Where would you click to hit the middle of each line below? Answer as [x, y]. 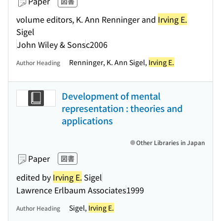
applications [87, 120]
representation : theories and [122, 108]
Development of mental [111, 96]
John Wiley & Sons [51, 44]
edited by [35, 177]
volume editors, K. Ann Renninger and [87, 19]
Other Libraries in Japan [170, 142]
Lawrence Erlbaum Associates [71, 190]
